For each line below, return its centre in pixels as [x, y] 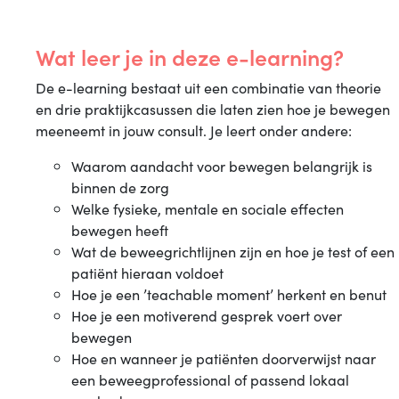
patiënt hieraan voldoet [147, 273]
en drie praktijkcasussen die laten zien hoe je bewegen [213, 109]
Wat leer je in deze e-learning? [190, 57]
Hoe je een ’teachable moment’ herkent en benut [229, 294]
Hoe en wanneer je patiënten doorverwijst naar [224, 358]
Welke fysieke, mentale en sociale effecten [208, 208]
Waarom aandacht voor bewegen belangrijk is [222, 166]
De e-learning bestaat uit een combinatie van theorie [208, 87]
